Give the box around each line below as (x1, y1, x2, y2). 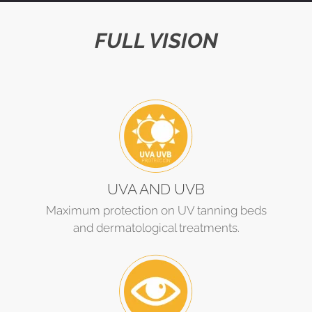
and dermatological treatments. (72, 220, 240, 235)
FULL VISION (94, 28, 218, 53)
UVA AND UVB (107, 180, 205, 198)
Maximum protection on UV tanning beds (45, 203, 267, 217)
